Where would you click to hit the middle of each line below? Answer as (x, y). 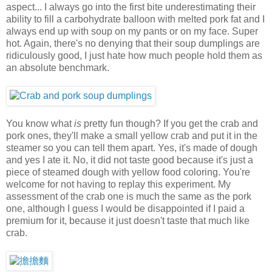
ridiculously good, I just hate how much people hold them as (134, 55)
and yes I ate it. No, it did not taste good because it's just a (130, 160)
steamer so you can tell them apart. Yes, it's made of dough (132, 148)
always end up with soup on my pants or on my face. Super (132, 31)
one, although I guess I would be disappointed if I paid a (125, 208)
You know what (40, 123)
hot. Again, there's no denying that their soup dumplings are (133, 43)
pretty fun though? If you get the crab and (170, 123)
